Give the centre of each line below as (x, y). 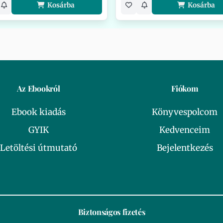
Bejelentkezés (185, 148)
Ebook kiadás (38, 112)
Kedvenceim (185, 130)
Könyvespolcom (185, 112)
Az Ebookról (38, 88)
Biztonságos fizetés (111, 212)
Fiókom (185, 88)
